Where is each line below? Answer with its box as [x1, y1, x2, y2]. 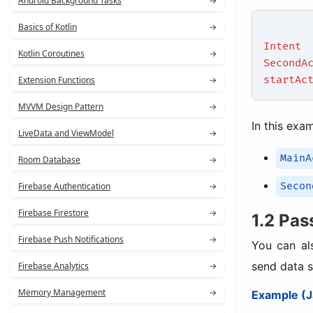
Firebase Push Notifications [18, 233, 124, 245]
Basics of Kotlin [18, 21, 77, 33]
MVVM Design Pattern [18, 101, 103, 112]
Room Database [18, 154, 80, 166]
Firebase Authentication [18, 180, 110, 192]
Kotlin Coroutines [18, 48, 85, 59]
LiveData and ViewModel [18, 127, 114, 139]
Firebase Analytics [18, 260, 89, 272]
